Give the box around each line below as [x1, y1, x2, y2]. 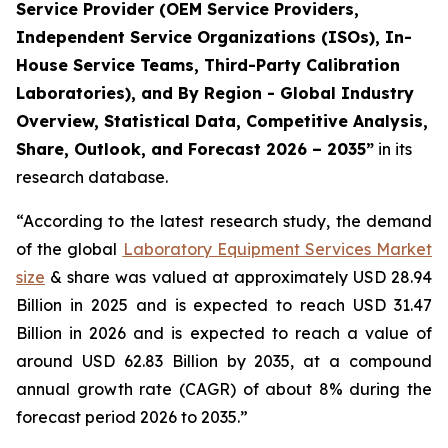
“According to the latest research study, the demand [16, 211, 432, 231]
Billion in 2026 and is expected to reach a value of [16, 323, 432, 343]
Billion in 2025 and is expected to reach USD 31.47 [16, 295, 432, 315]
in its [374, 139, 412, 159]
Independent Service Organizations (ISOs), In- [16, 27, 412, 47]
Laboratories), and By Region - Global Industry [16, 83, 414, 103]
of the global [16, 239, 123, 259]
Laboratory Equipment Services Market [122, 239, 432, 259]
